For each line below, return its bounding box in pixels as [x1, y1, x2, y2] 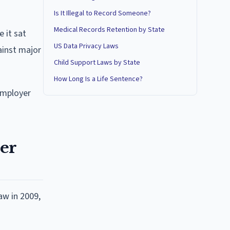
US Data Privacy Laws [54, 41, 119, 51]
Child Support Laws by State [54, 57, 140, 68]
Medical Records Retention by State [54, 25, 165, 35]
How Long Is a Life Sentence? [54, 74, 143, 84]
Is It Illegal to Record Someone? [54, 8, 151, 18]
